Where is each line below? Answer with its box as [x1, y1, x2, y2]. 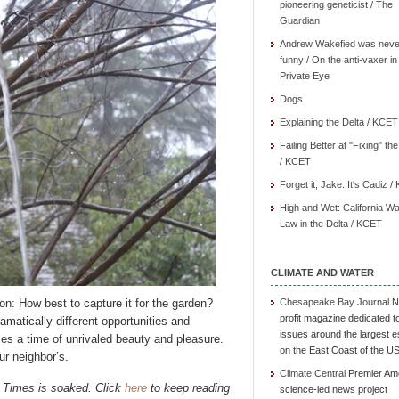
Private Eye [280, 70, 330, 81]
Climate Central [280, 368, 346, 379]
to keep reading [147, 381, 230, 395]
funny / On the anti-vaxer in [280, 54, 397, 65]
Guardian [280, 15, 320, 26]
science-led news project [280, 384, 387, 395]
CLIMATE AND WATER [271, 267, 374, 278]
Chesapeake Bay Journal [280, 297, 389, 307]
